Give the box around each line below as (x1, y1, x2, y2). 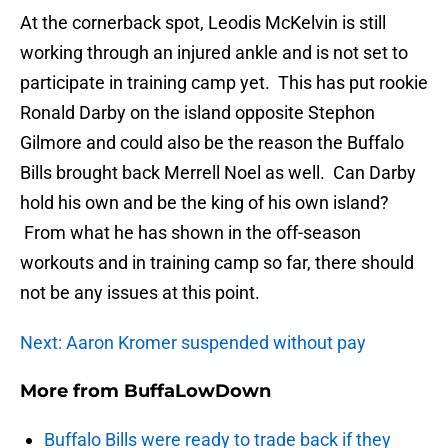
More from (20, 380, 124, 403)
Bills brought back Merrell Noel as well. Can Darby (20, 162, 416, 184)
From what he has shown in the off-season (20, 222, 361, 244)
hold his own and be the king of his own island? (20, 192, 389, 214)
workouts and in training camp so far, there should (20, 252, 414, 274)
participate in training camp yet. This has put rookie (20, 72, 428, 94)
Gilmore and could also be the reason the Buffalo (20, 132, 404, 154)
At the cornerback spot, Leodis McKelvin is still (20, 12, 386, 34)
